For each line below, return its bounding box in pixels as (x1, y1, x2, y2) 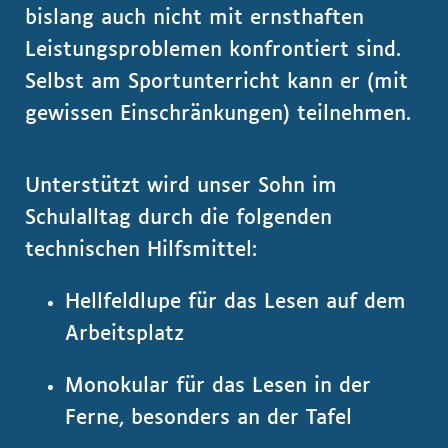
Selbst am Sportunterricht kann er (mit (25, 72, 408, 92)
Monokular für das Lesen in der (65, 376, 371, 396)
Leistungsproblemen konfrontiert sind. (25, 40, 401, 60)
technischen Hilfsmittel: (25, 240, 257, 260)
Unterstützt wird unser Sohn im (25, 176, 337, 196)
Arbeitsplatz (65, 324, 184, 344)
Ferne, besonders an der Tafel (65, 408, 352, 428)
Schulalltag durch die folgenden (25, 208, 332, 228)
